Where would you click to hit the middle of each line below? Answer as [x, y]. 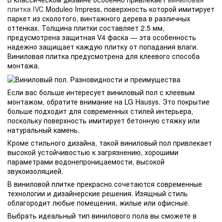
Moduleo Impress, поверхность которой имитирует [129, 9]
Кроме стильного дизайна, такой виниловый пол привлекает [110, 142]
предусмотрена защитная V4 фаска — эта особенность [102, 37]
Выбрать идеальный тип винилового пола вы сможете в [102, 215]
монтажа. [24, 65]
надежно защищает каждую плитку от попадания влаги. [103, 46]
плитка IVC [26, 9]
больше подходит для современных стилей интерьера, [100, 111]
